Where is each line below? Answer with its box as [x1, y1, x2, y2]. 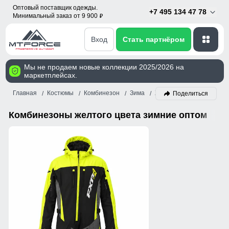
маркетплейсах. [24, 71, 77, 79]
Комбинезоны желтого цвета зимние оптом [8, 110, 207, 120]
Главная [12, 89, 37, 97]
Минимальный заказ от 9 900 [12, 12, 99, 19]
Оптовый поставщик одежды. [12, 4, 98, 11]
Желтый [154, 89, 179, 97]
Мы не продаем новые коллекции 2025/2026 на [24, 63, 184, 71]
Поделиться [172, 89, 208, 97]
